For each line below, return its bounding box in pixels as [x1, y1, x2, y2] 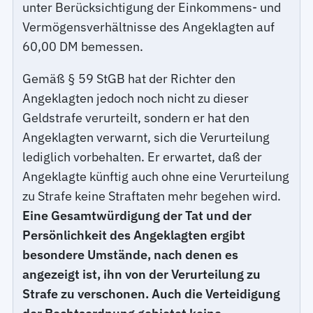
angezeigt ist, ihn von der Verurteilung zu [22, 266, 261, 283]
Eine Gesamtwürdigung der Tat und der [22, 208, 252, 224]
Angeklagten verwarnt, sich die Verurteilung [22, 129, 270, 146]
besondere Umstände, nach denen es [22, 247, 239, 263]
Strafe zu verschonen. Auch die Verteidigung [22, 286, 281, 303]
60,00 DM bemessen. [22, 38, 144, 55]
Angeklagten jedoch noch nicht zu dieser [22, 90, 249, 107]
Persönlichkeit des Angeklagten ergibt [22, 227, 246, 244]
